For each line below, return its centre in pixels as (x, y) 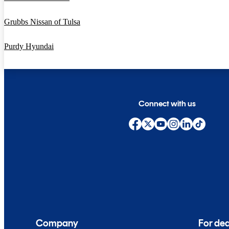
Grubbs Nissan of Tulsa (42, 21)
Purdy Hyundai (29, 46)
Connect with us (167, 103)
